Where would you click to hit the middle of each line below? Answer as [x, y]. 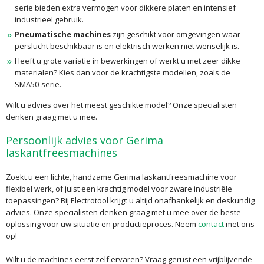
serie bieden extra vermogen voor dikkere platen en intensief [125, 7]
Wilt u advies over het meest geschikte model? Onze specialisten [121, 105]
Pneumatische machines [63, 34]
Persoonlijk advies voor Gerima [85, 140]
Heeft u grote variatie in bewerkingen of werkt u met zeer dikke [128, 60]
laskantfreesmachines [62, 152]
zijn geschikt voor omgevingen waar [176, 34]
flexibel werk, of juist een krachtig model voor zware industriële [119, 188]
